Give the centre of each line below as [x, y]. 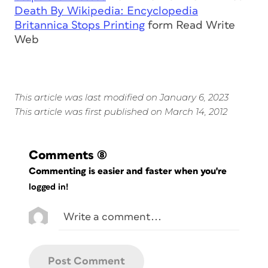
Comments [61, 156]
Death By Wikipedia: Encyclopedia [106, 11]
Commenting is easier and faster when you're [129, 171]
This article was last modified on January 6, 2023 [121, 98]
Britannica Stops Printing [80, 26]
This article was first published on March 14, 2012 [121, 112]
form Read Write [190, 26]
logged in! [48, 187]
